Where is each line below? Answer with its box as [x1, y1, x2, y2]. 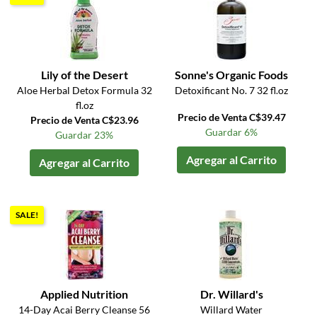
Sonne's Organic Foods [175, 68, 289, 82]
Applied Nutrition [40, 287, 129, 301]
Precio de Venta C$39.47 [177, 111, 286, 124]
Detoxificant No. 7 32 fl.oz [175, 84, 289, 97]
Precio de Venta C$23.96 [30, 114, 139, 127]
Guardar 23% [55, 129, 114, 142]
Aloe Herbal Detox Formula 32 [16, 84, 152, 97]
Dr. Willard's [200, 287, 263, 301]
